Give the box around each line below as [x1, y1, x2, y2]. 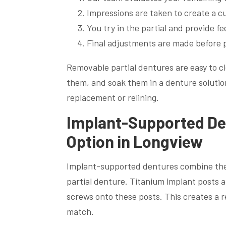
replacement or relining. [67, 92, 159, 103]
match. [67, 206, 94, 217]
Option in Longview [67, 132, 203, 151]
